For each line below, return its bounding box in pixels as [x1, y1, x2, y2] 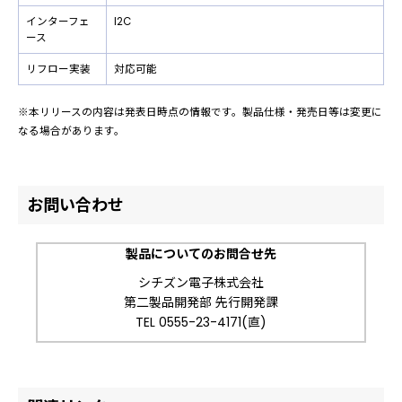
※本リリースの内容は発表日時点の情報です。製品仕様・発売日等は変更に [18, 104, 382, 119]
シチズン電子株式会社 [138, 273, 264, 292]
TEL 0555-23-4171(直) [135, 312, 267, 331]
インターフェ [26, 13, 90, 29]
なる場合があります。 [18, 123, 125, 138]
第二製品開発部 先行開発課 [124, 293, 278, 311]
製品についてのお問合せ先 [126, 244, 276, 263]
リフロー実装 [26, 61, 91, 76]
